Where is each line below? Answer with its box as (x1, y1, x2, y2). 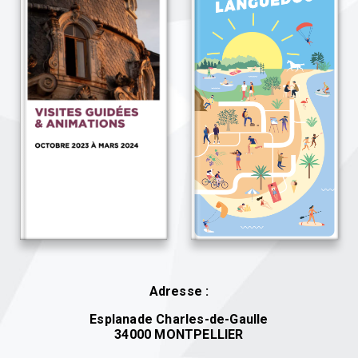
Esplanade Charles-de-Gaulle (89, 311, 268, 327)
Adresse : (149, 283, 209, 299)
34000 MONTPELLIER (114, 326, 244, 342)
